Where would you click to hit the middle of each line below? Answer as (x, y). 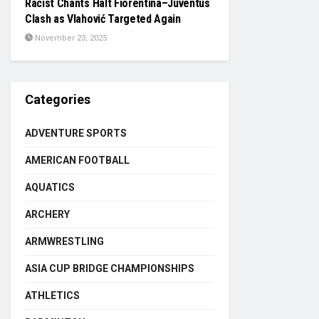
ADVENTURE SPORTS (76, 133)
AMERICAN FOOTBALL (77, 160)
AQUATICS (50, 187)
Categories (58, 99)
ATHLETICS (52, 296)
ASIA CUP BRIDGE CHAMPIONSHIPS (110, 268)
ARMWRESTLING (64, 241)
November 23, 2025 (70, 38)
